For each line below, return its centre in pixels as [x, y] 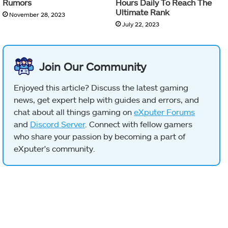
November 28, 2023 [37, 15]
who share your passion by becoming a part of [99, 136]
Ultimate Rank [142, 12]
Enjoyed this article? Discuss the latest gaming [101, 88]
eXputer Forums [164, 112]
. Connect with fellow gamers [139, 124]
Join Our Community [93, 66]
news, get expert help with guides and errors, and [106, 100]
